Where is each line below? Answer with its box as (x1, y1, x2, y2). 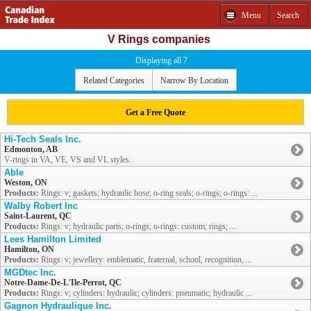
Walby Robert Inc (4, 201, 78, 212)
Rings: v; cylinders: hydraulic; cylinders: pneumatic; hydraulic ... (39, 288, 252, 299)
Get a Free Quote (126, 107, 185, 117)
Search (277, 10, 299, 20)
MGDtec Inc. (4, 267, 56, 278)
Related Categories (83, 75, 144, 85)
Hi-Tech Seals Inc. (4, 134, 81, 145)
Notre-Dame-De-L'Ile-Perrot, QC (4, 278, 121, 288)
